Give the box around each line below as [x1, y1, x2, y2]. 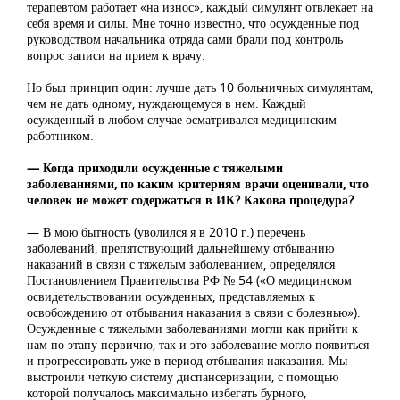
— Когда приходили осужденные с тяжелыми [27, 158, 283, 176]
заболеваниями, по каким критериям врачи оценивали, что [27, 174, 369, 192]
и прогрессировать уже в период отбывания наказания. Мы [27, 351, 347, 369]
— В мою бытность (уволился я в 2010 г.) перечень [27, 222, 305, 240]
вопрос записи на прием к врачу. [27, 46, 205, 63]
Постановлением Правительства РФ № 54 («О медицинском [27, 271, 352, 288]
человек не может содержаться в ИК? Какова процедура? [27, 190, 354, 208]
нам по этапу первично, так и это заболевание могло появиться [27, 335, 369, 353]
